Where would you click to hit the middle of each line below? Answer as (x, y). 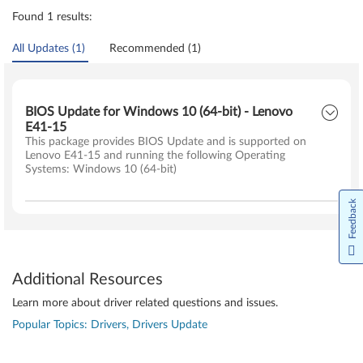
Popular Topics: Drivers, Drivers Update (110, 325)
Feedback (352, 219)
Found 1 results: (52, 17)
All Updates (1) (49, 49)
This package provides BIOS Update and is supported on (166, 142)
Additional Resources (88, 280)
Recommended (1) (155, 49)
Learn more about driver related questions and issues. (145, 303)
